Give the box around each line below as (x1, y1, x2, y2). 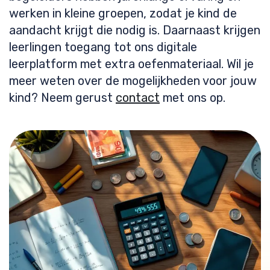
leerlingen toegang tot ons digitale (9, 40, 197, 54)
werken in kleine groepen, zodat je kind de (9, 6, 237, 20)
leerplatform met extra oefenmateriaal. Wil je (9, 57, 254, 71)
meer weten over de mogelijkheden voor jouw (9, 74, 257, 88)
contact (116, 90, 160, 105)
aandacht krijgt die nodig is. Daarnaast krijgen (9, 23, 260, 37)
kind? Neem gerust (9, 90, 116, 105)
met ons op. (160, 90, 225, 105)
